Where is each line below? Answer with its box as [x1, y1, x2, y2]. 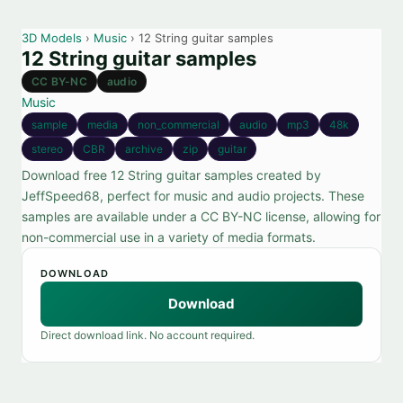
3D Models [22, 31, 82, 45]
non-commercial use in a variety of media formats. [22, 229, 316, 245]
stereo [31, 142, 63, 156]
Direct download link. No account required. [40, 328, 255, 342]
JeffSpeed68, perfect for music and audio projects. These [22, 188, 364, 203]
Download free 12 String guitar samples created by [22, 167, 321, 183]
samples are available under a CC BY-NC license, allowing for [22, 209, 381, 224]
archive [125, 142, 163, 156]
